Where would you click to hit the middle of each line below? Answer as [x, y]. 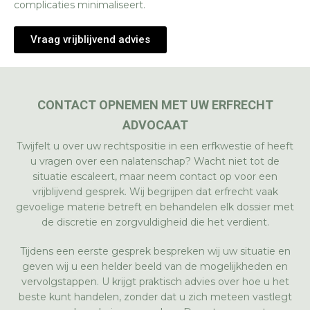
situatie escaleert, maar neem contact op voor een [155, 176]
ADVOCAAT [155, 125]
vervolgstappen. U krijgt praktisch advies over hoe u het [155, 282]
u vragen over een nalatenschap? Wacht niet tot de [155, 161]
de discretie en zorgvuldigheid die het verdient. [155, 222]
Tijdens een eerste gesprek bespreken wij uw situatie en [155, 251]
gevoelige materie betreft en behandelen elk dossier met [155, 207]
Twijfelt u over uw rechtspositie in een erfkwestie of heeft [155, 146]
